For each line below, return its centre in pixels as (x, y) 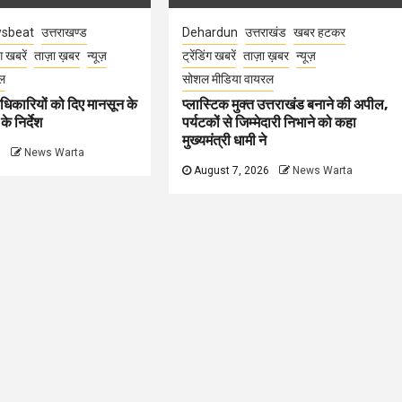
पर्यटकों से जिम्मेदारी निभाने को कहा (270, 122)
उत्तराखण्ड (64, 32)
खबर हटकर (320, 32)
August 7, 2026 (231, 170)
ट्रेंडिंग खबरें (210, 56)
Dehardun (210, 32)
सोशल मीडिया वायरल (228, 79)
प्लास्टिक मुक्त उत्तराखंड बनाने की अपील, (285, 105)
